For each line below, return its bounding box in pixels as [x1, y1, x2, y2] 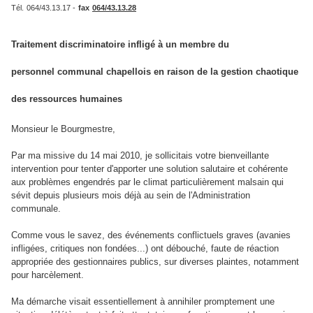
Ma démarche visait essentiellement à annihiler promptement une [11, 296, 275, 307]
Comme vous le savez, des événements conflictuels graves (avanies [11, 230, 291, 240]
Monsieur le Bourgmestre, [11, 124, 115, 134]
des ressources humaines [11, 94, 122, 104]
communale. [11, 203, 61, 214]
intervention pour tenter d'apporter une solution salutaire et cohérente [11, 163, 288, 174]
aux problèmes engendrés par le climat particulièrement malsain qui [11, 177, 284, 187]
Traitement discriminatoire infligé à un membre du [11, 39, 229, 50]
